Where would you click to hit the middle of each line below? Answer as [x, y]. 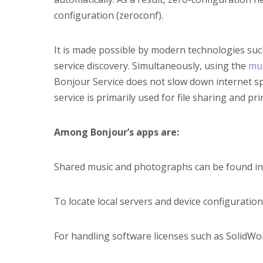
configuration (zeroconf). [109, 15]
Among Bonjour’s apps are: [117, 132]
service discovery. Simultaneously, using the [151, 65]
